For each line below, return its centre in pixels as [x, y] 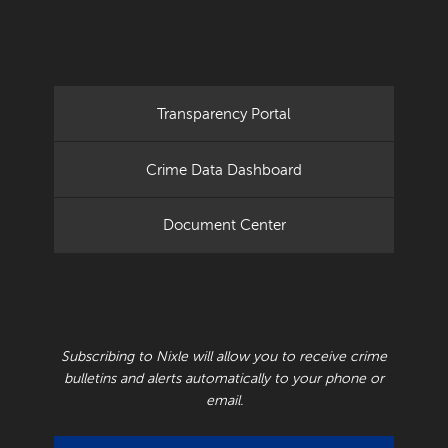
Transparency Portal [224, 113]
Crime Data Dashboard [224, 169]
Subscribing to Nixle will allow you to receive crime [224, 356]
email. [224, 400]
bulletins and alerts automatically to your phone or [224, 378]
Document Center [224, 225]
